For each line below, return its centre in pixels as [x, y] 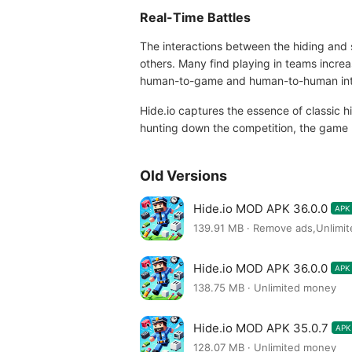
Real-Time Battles [195, 17]
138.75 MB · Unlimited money [265, 288]
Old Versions [183, 176]
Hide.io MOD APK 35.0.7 [261, 328]
